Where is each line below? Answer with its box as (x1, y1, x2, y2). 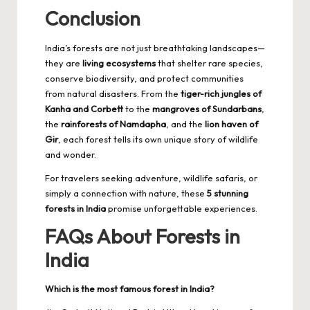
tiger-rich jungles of (181, 87, 262, 99)
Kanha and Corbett (45, 102, 123, 114)
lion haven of (205, 118, 258, 129)
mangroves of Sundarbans (152, 102, 262, 114)
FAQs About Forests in (45, 223, 240, 248)
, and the (166, 118, 205, 129)
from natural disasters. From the (45, 87, 181, 99)
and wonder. (45, 148, 96, 160)
